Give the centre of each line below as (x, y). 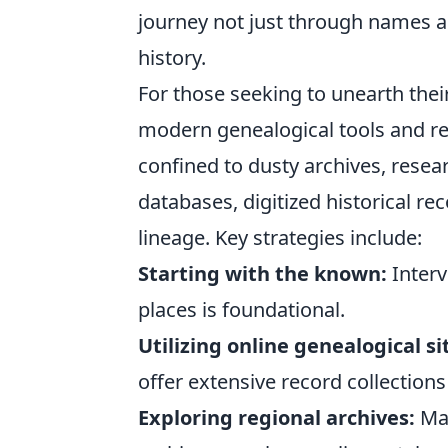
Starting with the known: (262, 273)
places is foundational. (241, 309)
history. (172, 57)
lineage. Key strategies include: (280, 237)
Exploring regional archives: (276, 417)
